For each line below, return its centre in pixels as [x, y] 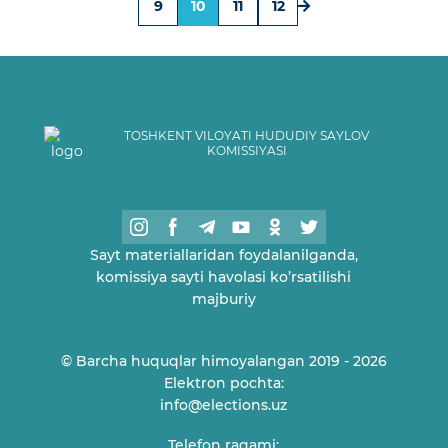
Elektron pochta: [223, 383]
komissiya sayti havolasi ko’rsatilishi [224, 277]
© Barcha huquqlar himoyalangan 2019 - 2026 [223, 361]
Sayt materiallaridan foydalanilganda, [223, 255]
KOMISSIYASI [246, 150]
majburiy [223, 299]
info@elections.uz [224, 405]
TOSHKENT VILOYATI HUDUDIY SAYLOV [247, 135]
